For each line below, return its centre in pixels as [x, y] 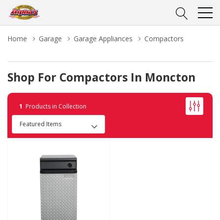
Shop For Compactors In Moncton [101, 77]
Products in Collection [55, 106]
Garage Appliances [103, 39]
